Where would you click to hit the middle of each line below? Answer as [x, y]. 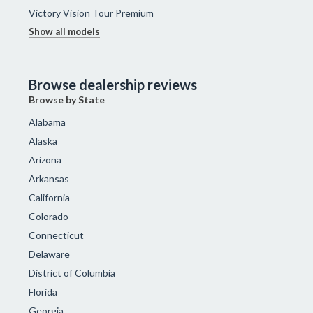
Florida [43, 291]
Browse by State [67, 99]
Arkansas [49, 178]
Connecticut [57, 235]
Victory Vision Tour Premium [92, 13]
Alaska [43, 140]
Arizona [45, 159]
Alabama [48, 122]
